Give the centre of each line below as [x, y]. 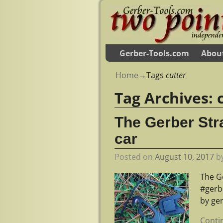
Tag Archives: [166, 98]
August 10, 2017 [185, 157]
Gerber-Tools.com [154, 53]
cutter [176, 75]
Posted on [135, 157]
